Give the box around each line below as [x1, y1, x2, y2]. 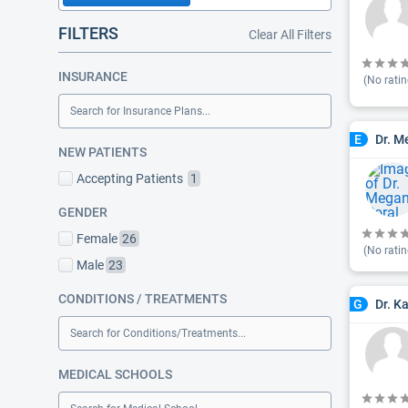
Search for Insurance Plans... [70, 105, 210, 117]
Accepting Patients [76, 171, 186, 186]
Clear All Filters [249, 27, 331, 42]
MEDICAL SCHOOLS [58, 367, 172, 382]
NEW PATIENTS [58, 145, 147, 159]
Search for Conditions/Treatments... [70, 327, 246, 340]
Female [76, 231, 117, 246]
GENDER [58, 205, 107, 219]
